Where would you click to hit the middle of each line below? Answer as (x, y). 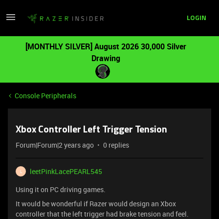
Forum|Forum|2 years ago (55, 145)
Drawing (106, 58)
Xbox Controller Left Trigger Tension (91, 130)
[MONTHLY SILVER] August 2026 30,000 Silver (106, 46)
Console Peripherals (45, 96)
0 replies (116, 145)
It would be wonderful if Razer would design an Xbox (96, 204)
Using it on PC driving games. (61, 189)
